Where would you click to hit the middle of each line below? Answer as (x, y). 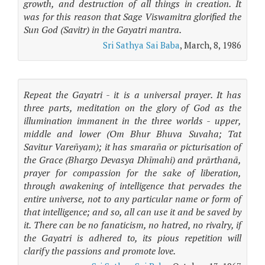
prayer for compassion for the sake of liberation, (132, 173)
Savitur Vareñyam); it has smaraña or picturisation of (132, 147)
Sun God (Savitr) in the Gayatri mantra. (103, 30)
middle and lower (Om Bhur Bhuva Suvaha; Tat (132, 134)
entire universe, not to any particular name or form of (132, 199)
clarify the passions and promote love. (100, 251)
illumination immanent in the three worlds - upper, (132, 121)
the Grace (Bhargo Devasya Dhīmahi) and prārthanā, (132, 160)
